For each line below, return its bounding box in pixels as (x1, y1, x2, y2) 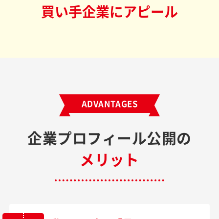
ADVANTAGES (81, 98, 138, 109)
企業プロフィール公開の (27, 127, 192, 149)
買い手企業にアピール (41, 1, 178, 21)
